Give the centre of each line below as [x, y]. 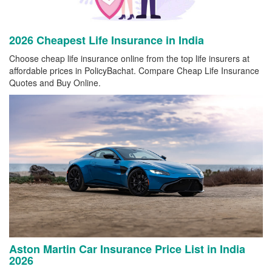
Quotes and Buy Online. [55, 82]
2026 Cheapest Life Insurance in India [107, 40]
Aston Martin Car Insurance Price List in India [127, 249]
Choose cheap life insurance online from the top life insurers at [129, 58]
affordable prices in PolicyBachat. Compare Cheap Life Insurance [134, 70]
